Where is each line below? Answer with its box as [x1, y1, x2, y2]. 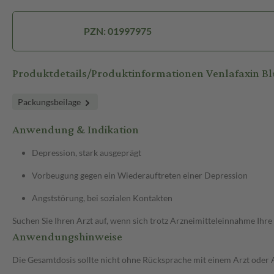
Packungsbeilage [18, 97, 83, 108]
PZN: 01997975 [83, 25, 152, 37]
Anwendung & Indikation [12, 119, 139, 141]
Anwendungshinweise [12, 226, 122, 248]
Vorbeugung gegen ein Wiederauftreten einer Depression [32, 170, 248, 181]
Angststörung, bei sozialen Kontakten [32, 193, 172, 204]
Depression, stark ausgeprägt [32, 147, 141, 158]
